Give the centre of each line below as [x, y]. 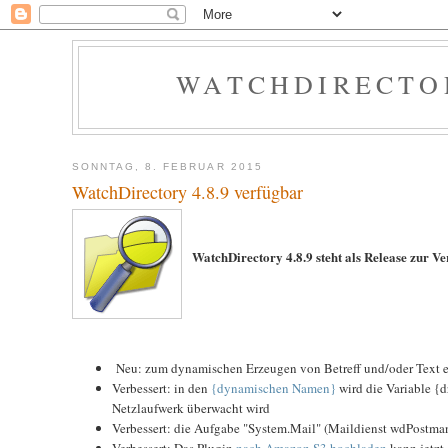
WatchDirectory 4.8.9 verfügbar [187, 192]
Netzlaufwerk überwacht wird [191, 407]
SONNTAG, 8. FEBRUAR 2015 [167, 166]
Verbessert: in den [161, 387]
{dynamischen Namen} [273, 387]
